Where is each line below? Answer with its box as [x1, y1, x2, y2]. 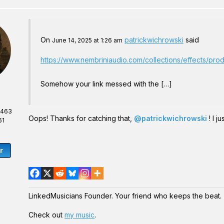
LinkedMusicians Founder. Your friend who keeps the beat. [28, 191, 221, 200]
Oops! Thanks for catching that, [28, 114, 134, 122]
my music [64, 210, 94, 219]
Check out [28, 210, 64, 219]
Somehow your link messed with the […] [40, 79, 172, 88]
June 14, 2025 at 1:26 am [52, 36, 122, 44]
